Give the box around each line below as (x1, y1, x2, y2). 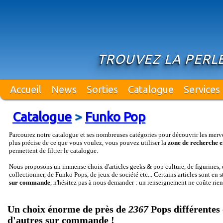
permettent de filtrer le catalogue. (9, 147, 98, 154)
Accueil (10, 84, 41, 95)
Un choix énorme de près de (7, 204, 128, 215)
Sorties (87, 84, 118, 95)
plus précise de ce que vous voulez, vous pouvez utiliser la (9, 139, 168, 146)
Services (184, 84, 220, 95)
